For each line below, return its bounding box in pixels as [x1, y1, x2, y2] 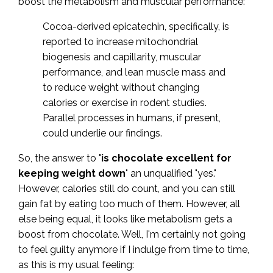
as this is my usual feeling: [18, 258, 134, 271]
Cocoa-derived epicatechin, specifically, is [43, 20, 229, 32]
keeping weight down [18, 167, 126, 179]
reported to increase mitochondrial [43, 35, 198, 48]
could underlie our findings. [43, 127, 162, 139]
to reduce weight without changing [43, 81, 199, 93]
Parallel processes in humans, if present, [43, 112, 221, 124]
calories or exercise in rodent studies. [43, 96, 207, 108]
